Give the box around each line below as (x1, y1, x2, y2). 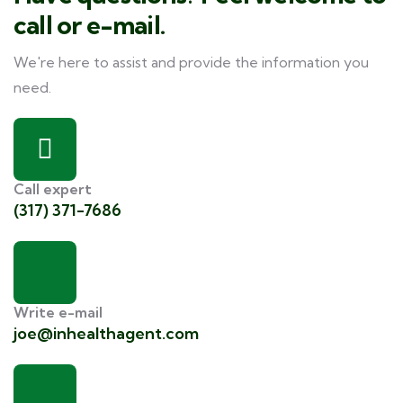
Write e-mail (13, 303, 103, 321)
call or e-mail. (13, 9, 165, 40)
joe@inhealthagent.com (13, 323, 199, 344)
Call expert (13, 180, 92, 198)
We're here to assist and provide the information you (13, 53, 369, 71)
